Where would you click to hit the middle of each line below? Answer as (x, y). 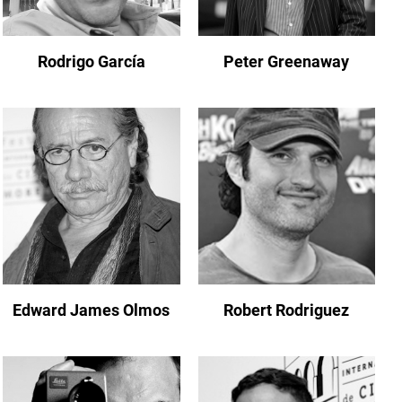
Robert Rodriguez (287, 310)
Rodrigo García (91, 61)
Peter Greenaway (287, 61)
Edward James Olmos (92, 310)
